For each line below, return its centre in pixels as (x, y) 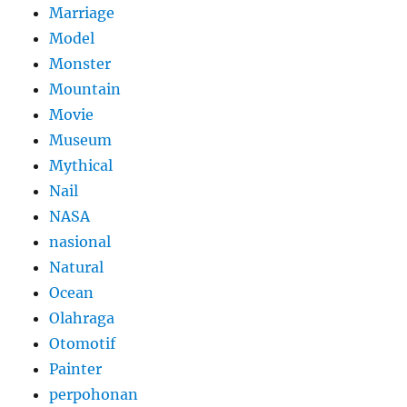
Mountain (85, 89)
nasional (80, 242)
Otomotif (83, 344)
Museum (81, 140)
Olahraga (82, 318)
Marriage (82, 13)
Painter (76, 369)
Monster (80, 64)
